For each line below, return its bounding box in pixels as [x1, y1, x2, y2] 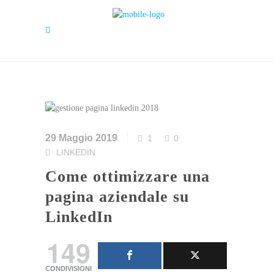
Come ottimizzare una [45, 167, 57, 185]
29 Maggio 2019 [45, 132, 117, 143]
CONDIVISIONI [45, 264, 92, 272]
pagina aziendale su [45, 187, 189, 206]
